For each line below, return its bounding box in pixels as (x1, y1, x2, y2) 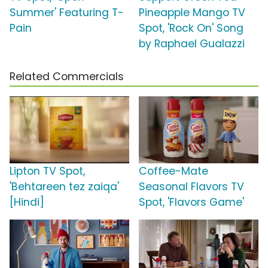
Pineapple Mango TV (139, 5, 245, 20)
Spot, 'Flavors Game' (139, 195, 244, 210)
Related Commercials (10, 69, 124, 84)
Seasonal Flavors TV (139, 179, 244, 194)
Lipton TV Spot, (10, 164, 85, 179)
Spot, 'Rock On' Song (139, 21, 243, 36)
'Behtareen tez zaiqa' (10, 179, 119, 194)
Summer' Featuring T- (10, 5, 124, 20)
